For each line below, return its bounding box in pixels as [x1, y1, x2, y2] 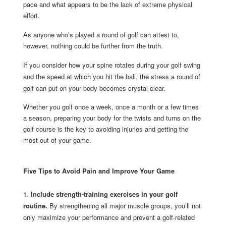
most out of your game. [23, 135, 91, 145]
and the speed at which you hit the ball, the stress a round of [23, 71, 200, 81]
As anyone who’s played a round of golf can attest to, [23, 29, 179, 39]
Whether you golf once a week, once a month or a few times [23, 102, 199, 112]
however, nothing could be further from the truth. [23, 40, 163, 50]
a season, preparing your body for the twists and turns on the [23, 113, 201, 123]
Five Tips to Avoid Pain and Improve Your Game [23, 166, 175, 176]
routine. [23, 201, 47, 211]
